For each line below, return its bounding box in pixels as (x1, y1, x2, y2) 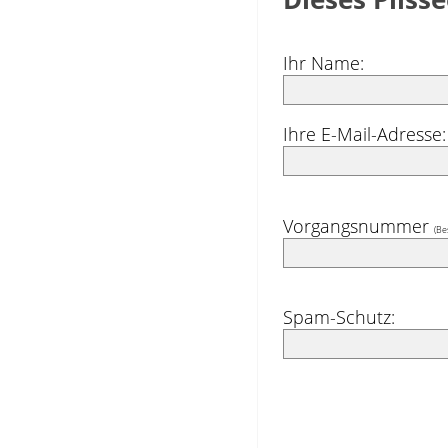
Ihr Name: (282, 50, 364, 75)
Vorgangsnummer (282, 213, 434, 238)
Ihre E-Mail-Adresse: (282, 122, 446, 147)
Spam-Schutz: (282, 305, 395, 330)
